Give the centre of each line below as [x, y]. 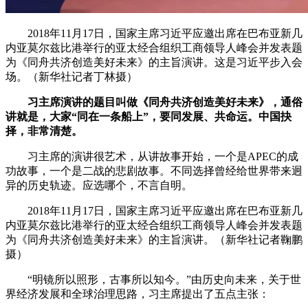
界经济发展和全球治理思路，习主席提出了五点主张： [137, 294]
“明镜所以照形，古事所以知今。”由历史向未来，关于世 [153, 280]
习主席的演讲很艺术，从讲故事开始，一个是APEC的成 [152, 157]
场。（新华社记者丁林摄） [71, 77]
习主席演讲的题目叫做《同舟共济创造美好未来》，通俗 [165, 102]
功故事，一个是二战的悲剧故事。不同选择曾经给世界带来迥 [154, 171]
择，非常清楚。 [44, 131]
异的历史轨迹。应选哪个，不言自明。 [99, 186]
